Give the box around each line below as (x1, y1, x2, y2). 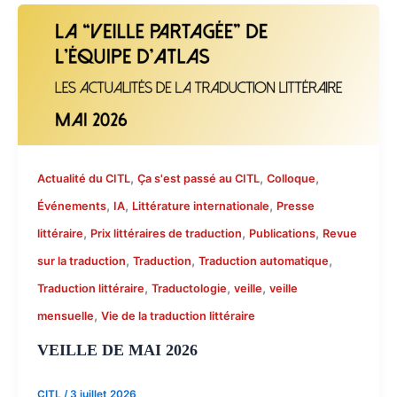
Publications (248, 227, 315, 241)
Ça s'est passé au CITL (136, 172, 260, 186)
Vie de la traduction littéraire (100, 309, 255, 323)
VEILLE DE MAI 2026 (36, 340, 198, 359)
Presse (276, 199, 315, 214)
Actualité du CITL (36, 172, 130, 186)
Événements (36, 199, 106, 214)
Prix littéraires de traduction (90, 227, 242, 241)
